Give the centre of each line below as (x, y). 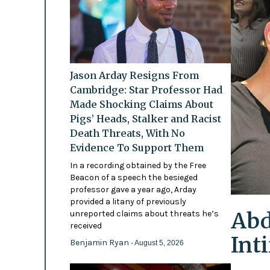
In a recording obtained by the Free (138, 166)
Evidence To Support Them (137, 148)
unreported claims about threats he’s (144, 214)
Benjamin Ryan (100, 243)
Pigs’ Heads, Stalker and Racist (145, 119)
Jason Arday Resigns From (134, 76)
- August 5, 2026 (157, 243)
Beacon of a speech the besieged (133, 178)
